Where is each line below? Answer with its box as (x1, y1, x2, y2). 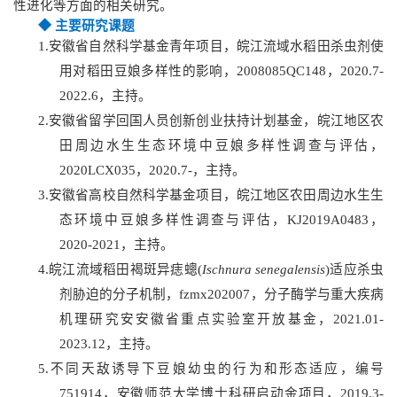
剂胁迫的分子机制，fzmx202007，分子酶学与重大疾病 (59, 287, 384, 302)
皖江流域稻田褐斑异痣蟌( (49, 262, 202, 277)
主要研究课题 (55, 19, 135, 34)
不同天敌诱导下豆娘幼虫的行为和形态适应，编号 (49, 362, 384, 377)
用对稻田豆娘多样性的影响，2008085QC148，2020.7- (59, 64, 384, 79)
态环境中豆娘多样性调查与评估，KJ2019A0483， (59, 213, 384, 228)
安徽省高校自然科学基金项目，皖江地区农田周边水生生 (49, 188, 384, 203)
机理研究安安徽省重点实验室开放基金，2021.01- (59, 312, 384, 327)
